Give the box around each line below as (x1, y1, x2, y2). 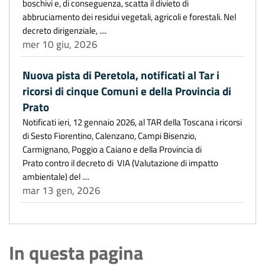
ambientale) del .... (22, 169, 89, 183)
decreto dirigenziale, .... (22, 22, 106, 37)
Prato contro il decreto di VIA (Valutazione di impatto (22, 155, 218, 170)
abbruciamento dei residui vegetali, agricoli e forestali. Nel (22, 9, 236, 24)
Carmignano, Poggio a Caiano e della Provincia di (22, 141, 202, 156)
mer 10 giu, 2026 (22, 36, 98, 52)
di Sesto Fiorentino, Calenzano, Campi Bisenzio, (22, 128, 196, 143)
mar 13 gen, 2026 (22, 182, 101, 198)
